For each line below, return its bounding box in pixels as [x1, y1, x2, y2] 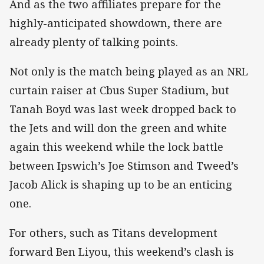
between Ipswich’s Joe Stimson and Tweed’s [9, 159, 239, 173]
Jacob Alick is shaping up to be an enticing [9, 177, 232, 192]
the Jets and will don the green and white [9, 121, 227, 136]
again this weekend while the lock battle [9, 140, 223, 154]
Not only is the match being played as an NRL [9, 64, 248, 79]
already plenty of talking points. [9, 34, 178, 49]
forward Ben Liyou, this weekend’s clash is [9, 245, 234, 259]
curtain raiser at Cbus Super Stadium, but [9, 83, 229, 98]
